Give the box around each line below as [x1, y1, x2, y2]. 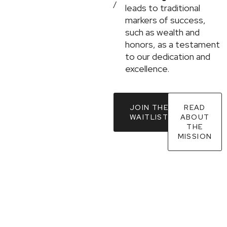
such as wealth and [125, 26, 200, 39]
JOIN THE [129, 103, 169, 112]
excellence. [125, 63, 170, 75]
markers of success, [125, 14, 206, 26]
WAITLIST [129, 112, 169, 122]
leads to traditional [125, 2, 201, 14]
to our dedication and [125, 51, 211, 63]
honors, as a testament [125, 39, 220, 51]
